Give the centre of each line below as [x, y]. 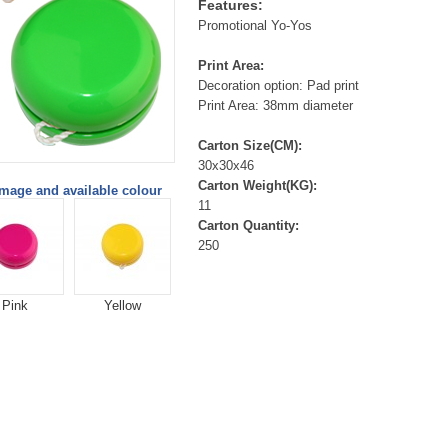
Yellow [122, 305]
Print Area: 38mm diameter [275, 105]
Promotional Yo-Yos [254, 25]
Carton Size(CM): [249, 145]
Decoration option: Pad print [278, 85]
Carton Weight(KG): [257, 185]
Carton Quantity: [248, 225]
